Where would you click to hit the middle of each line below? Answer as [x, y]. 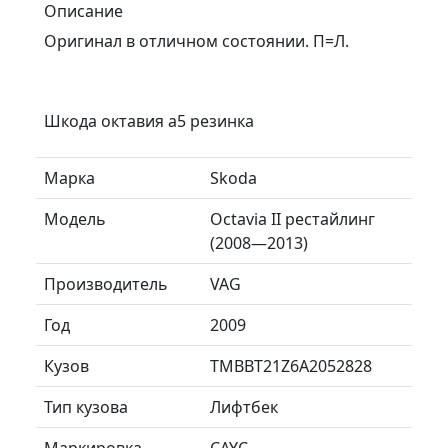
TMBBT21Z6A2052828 [291, 365]
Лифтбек [244, 406]
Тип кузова [86, 406]
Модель [75, 218]
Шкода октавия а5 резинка [149, 120]
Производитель [106, 283]
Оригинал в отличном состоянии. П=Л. [196, 40]
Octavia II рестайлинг [292, 218]
